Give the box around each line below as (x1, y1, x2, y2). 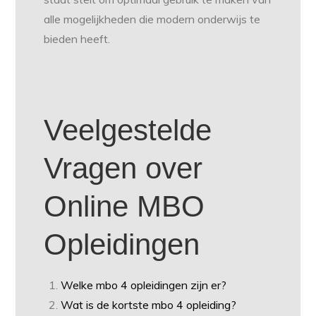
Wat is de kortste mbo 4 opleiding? (61, 298, 237, 312)
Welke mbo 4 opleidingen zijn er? (61, 278, 227, 293)
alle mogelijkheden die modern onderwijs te (44, 12, 261, 27)
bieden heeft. (44, 32, 111, 47)
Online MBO (44, 190, 205, 224)
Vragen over (44, 152, 203, 186)
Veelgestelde (44, 114, 212, 147)
